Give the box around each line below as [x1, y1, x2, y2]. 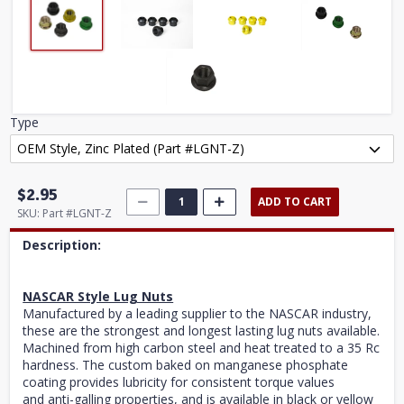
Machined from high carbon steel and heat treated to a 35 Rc [23, 338, 381, 356]
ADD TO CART [258, 194, 333, 210]
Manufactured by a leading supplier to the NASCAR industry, [23, 304, 372, 322]
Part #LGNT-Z [42, 205, 113, 221]
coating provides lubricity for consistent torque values [23, 372, 335, 390]
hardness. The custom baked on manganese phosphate [23, 355, 349, 373]
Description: [23, 235, 102, 253]
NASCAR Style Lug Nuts [23, 287, 174, 305]
